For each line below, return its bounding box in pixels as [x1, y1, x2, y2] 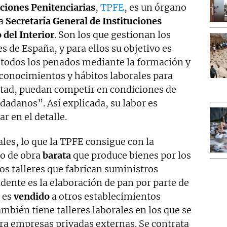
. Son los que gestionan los [54, 29, 171, 41]
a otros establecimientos [50, 191, 161, 202]
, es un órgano [124, 2, 186, 13]
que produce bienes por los [71, 149, 191, 161]
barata [43, 149, 71, 161]
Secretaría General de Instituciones [6, 15, 162, 27]
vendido [14, 191, 50, 202]
